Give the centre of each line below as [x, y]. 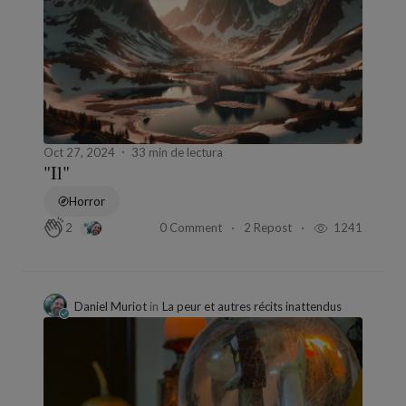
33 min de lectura [177, 153]
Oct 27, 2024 [79, 153]
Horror [87, 202]
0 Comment [192, 227]
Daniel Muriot [112, 307]
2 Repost [269, 227]
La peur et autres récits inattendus [252, 307]
